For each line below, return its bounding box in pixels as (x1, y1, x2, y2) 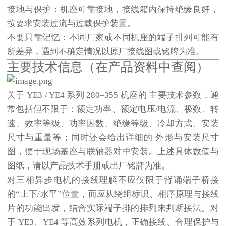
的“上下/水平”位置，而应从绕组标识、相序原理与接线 (7, 189, 219, 199)
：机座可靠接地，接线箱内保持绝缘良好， (51, 5, 219, 14)
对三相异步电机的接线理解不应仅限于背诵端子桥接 (7, 175, 219, 185)
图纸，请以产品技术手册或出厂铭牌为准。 (7, 161, 170, 171)
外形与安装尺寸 (155, 133, 219, 142)
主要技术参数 (149, 90, 202, 100)
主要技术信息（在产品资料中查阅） (7, 60, 209, 74)
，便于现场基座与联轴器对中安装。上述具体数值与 (16, 147, 219, 156)
